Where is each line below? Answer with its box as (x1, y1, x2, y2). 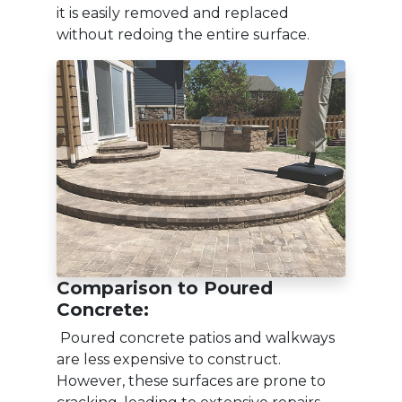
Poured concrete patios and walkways (57, 328, 335, 346)
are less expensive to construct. (57, 350, 281, 368)
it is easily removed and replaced (57, 4, 289, 22)
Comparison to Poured (57, 276, 273, 299)
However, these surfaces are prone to (57, 371, 326, 389)
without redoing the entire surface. (57, 26, 313, 44)
